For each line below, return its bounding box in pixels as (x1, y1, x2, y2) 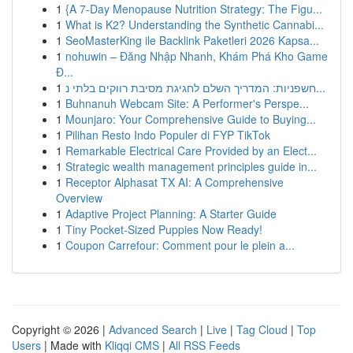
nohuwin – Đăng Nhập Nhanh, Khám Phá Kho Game (65, 48, 328, 64)
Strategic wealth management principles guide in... (65, 158, 317, 174)
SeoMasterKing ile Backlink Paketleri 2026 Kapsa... (65, 32, 319, 48)
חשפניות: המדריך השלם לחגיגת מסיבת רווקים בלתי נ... (316, 80, 325, 95)
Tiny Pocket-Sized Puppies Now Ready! (65, 221, 262, 237)
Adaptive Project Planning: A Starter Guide (65, 206, 277, 221)
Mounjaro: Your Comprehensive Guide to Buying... (65, 111, 316, 127)
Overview (56, 190, 102, 206)
